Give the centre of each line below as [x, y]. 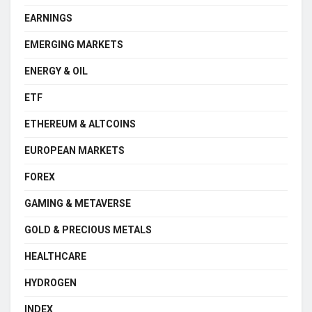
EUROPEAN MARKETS [75, 150]
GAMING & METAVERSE [78, 203]
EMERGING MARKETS [74, 44]
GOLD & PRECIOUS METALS [88, 229]
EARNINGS [48, 18]
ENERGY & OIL [56, 71]
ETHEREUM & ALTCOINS [80, 124]
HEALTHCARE [55, 256]
